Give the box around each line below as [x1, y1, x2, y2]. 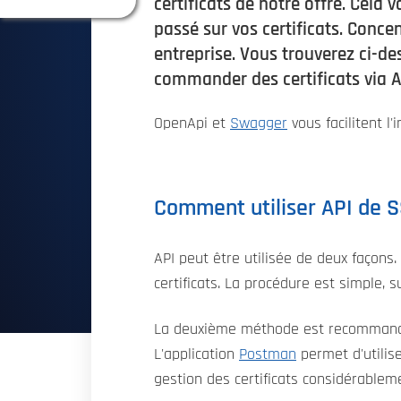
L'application [154, 346, 239, 363]
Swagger [230, 115, 287, 132]
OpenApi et [154, 115, 230, 132]
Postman [239, 346, 296, 363]
